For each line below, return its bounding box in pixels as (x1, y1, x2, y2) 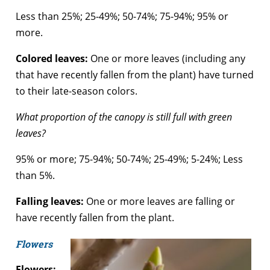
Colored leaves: (16, 51, 90, 65)
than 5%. (16, 168, 55, 182)
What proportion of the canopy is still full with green (16, 110, 232, 124)
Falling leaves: (16, 194, 84, 208)
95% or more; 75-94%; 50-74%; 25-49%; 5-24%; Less (16, 152, 243, 166)
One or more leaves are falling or (84, 194, 235, 208)
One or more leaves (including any (90, 51, 245, 65)
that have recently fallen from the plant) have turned (16, 67, 254, 81)
